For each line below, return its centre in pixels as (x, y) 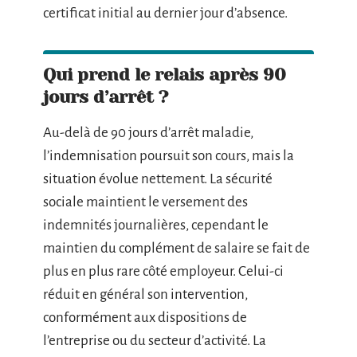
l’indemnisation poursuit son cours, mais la (169, 156)
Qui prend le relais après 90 (165, 75)
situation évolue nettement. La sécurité (158, 179)
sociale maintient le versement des (145, 202)
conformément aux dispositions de (145, 318)
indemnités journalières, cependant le (156, 225)
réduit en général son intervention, (145, 294)
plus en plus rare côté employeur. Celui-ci (163, 271)
